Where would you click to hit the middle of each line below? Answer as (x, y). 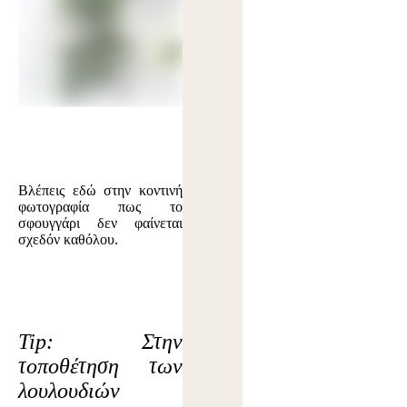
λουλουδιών (69, 391)
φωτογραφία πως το (101, 207)
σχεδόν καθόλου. (68, 240)
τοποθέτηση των (101, 367)
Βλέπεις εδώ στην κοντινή (101, 191)
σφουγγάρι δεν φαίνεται (101, 223)
